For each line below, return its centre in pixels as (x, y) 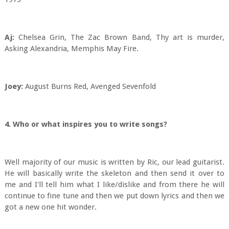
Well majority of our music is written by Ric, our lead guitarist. (114, 162)
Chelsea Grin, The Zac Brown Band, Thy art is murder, (119, 37)
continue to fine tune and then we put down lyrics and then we (114, 196)
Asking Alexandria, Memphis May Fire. (71, 49)
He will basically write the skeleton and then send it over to (114, 173)
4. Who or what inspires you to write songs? (86, 124)
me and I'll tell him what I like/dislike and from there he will (114, 185)
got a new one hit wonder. (50, 207)
